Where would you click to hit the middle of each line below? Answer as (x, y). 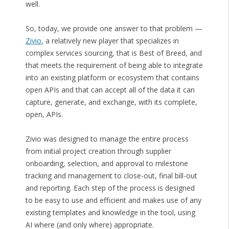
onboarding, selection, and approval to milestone (107, 164)
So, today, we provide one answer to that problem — (114, 29)
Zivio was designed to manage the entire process (107, 139)
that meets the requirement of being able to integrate (114, 65)
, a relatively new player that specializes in (110, 41)
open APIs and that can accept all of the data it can (110, 90)
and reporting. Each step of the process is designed (110, 188)
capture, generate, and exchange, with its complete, (111, 102)
